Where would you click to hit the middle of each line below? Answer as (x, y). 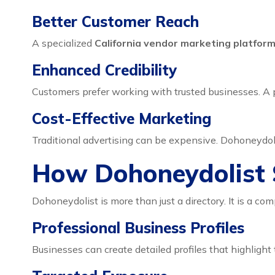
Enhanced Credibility (104, 70)
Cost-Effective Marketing (122, 118)
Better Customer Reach (115, 21)
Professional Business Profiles (138, 228)
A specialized (63, 43)
